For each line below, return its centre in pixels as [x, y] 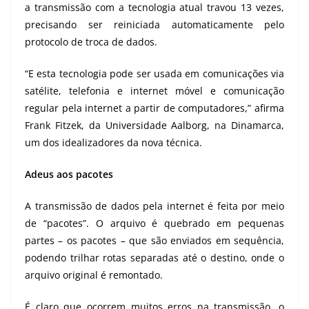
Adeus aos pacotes [69, 175]
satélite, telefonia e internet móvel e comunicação [154, 91]
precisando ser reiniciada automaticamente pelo [154, 25]
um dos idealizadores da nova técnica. [113, 143]
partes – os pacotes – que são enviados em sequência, [154, 241]
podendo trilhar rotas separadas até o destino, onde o [154, 258]
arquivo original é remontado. [94, 275]
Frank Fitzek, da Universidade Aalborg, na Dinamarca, [154, 126]
